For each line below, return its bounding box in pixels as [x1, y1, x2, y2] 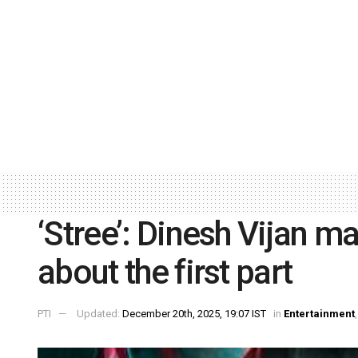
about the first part [38, 252, 292, 292]
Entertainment [284, 308, 355, 320]
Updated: [77, 308, 122, 320]
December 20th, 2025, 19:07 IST [122, 308, 266, 320]
